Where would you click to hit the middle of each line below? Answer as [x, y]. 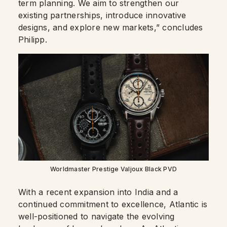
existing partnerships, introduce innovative [102, 15]
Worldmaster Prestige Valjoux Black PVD [113, 169]
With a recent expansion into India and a [98, 192]
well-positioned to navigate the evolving [97, 217]
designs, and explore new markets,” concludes [111, 27]
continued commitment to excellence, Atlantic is [113, 204]
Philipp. [33, 39]
